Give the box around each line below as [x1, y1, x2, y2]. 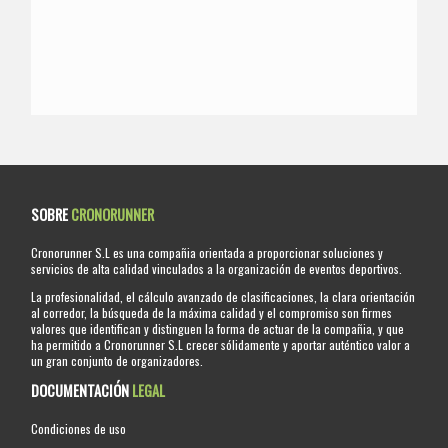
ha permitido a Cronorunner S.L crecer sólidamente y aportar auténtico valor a [31, 336, 411, 354]
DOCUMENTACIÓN [31, 380, 133, 402]
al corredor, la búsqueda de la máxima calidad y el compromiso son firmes [31, 304, 393, 322]
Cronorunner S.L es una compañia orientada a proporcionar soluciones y [31, 244, 384, 262]
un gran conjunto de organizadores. [31, 352, 204, 370]
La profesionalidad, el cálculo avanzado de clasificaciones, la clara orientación [31, 288, 416, 306]
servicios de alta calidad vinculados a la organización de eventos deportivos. [31, 260, 403, 278]
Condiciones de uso [31, 420, 127, 438]
